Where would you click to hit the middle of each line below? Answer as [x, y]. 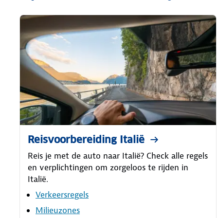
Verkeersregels [62, 194]
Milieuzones [58, 210]
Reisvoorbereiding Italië [86, 139]
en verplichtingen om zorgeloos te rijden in [108, 167]
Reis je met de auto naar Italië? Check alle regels [118, 155]
